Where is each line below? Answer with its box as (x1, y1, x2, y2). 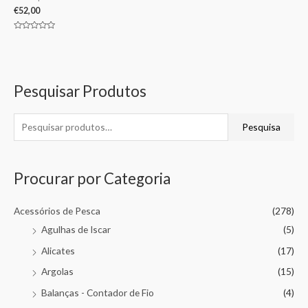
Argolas (41, 265, 74, 278)
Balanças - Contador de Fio (41, 286, 154, 298)
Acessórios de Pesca (14, 205, 100, 217)
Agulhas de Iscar (41, 223, 111, 236)
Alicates (41, 244, 75, 256)
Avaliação (14, 32, 45, 41)
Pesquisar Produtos (14, 82, 146, 101)
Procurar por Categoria (14, 168, 170, 188)
